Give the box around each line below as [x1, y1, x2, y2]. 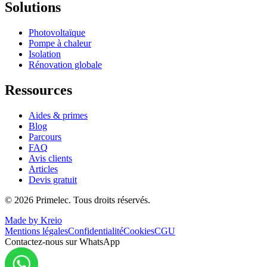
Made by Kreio [5, 215, 62, 226]
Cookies [123, 226, 154, 237]
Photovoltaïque [29, 27, 85, 38]
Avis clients [29, 153, 72, 164]
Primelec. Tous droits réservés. [33, 195, 150, 206]
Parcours [29, 132, 61, 142]
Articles [29, 164, 58, 175]
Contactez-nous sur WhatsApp [5, 237, 120, 247]
